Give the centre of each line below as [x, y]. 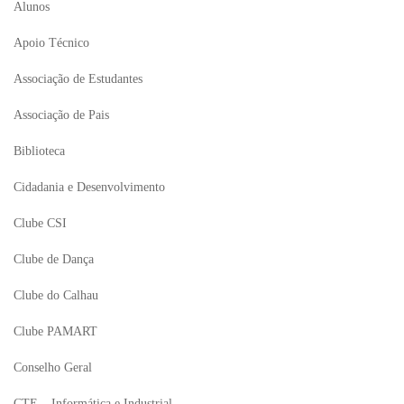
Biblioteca [39, 151]
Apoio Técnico [51, 43]
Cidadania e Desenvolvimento [89, 187]
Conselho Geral [53, 367]
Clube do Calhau [56, 295]
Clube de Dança [54, 259]
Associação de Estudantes [78, 79]
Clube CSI [40, 223]
